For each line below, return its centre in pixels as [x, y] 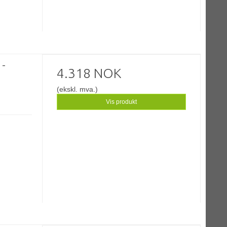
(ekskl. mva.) [78, 89]
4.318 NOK [89, 73]
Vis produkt [122, 102]
